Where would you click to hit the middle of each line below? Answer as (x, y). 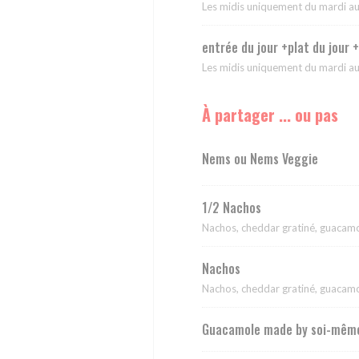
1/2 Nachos (232, 208)
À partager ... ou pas (270, 115)
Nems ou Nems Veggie (260, 158)
